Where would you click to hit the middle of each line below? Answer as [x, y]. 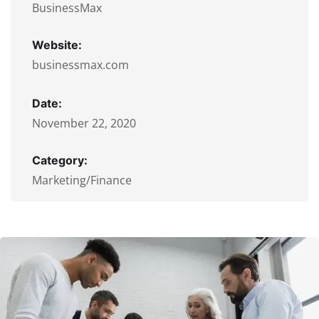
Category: [60, 160]
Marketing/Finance [82, 180]
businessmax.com [80, 65]
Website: [57, 45]
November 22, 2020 [84, 123]
